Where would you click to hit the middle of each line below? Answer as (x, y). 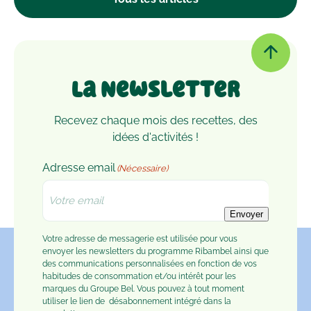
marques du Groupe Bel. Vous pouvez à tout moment (143, 289)
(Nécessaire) (142, 169)
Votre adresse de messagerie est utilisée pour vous (140, 239)
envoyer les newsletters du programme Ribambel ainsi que (155, 252)
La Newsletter (155, 90)
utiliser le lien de (76, 302)
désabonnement (141, 302)
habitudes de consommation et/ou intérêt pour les (139, 277)
